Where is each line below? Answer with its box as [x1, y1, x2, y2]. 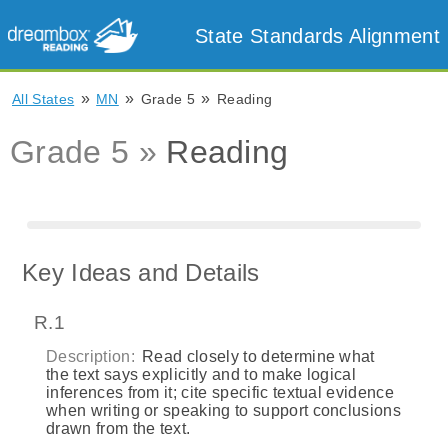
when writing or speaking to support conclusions [46, 401, 402, 419]
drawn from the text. [46, 419, 191, 437]
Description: [46, 347, 135, 365]
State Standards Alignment [195, 24, 440, 47]
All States [12, 91, 75, 107]
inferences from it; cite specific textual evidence [46, 383, 395, 401]
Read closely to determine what [137, 347, 375, 365]
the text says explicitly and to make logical [46, 365, 357, 383]
